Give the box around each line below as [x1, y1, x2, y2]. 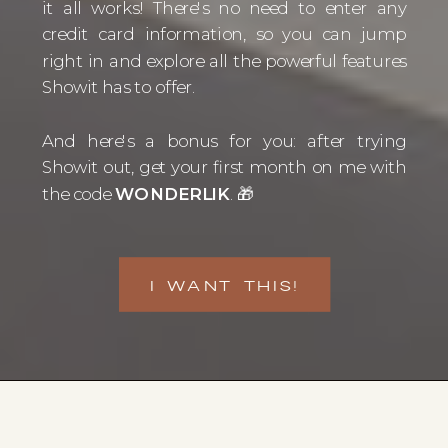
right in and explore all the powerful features [42, 50, 406, 72]
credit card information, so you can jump [42, 23, 406, 45]
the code [42, 183, 115, 205]
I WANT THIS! [150, 274, 300, 299]
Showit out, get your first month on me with [42, 156, 406, 178]
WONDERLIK [114, 183, 230, 205]
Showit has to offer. [42, 76, 199, 98]
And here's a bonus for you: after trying [42, 130, 406, 152]
